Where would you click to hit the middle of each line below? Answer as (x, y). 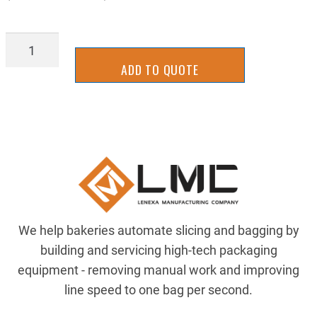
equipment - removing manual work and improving (158, 270)
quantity (28, 62)
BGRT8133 (35, 42)
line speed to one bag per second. (158, 290)
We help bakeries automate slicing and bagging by (158, 230)
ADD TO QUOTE (160, 70)
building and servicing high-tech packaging (158, 250)
